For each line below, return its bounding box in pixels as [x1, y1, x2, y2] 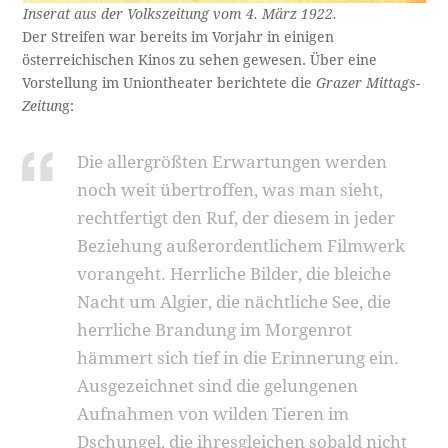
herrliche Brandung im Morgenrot [77, 319, 353, 340]
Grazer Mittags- [316, 74, 421, 91]
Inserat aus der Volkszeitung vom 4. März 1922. [22, 5, 337, 22]
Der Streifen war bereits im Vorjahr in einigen [22, 28, 335, 45]
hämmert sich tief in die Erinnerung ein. [77, 347, 400, 368]
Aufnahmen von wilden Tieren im [77, 403, 350, 424]
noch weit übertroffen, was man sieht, [77, 179, 384, 200]
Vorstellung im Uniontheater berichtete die [22, 74, 317, 91]
